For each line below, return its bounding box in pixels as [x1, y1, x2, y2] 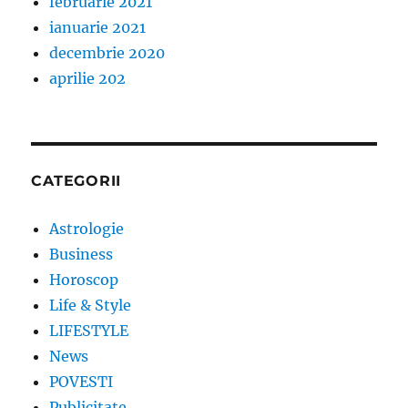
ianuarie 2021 [49, 18, 147, 37]
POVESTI [49, 372, 114, 392]
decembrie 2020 [49, 44, 166, 63]
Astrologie [49, 219, 125, 239]
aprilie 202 [49, 69, 127, 88]
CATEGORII [31, 172, 122, 190]
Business [49, 245, 114, 264]
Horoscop [49, 270, 119, 290]
